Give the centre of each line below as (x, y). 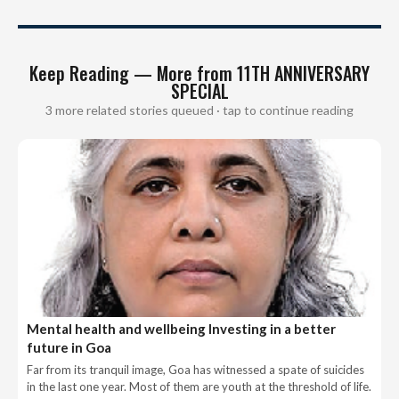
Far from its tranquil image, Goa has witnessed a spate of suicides (195, 369)
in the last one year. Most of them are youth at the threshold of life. (199, 386)
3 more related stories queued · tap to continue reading (199, 110)
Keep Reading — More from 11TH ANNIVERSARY (199, 73)
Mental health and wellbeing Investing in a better (181, 328)
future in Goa (69, 347)
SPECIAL (199, 90)
